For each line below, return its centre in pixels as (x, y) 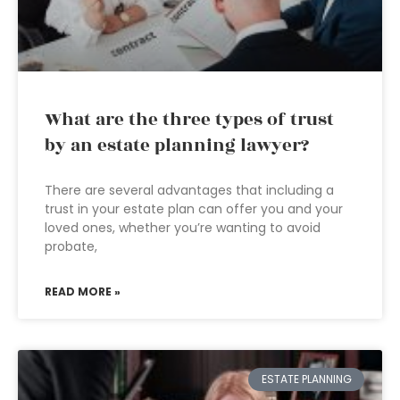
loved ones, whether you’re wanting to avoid (183, 228)
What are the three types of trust (189, 120)
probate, (71, 246)
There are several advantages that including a (189, 190)
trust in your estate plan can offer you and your (194, 209)
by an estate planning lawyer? (177, 146)
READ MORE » (83, 292)
